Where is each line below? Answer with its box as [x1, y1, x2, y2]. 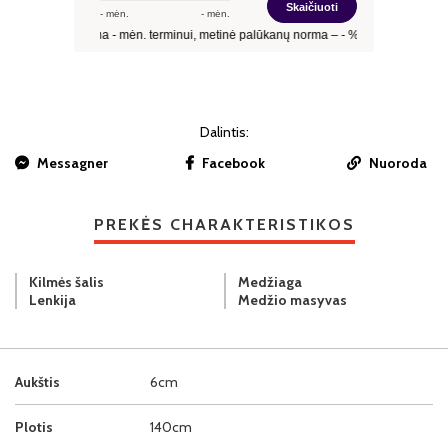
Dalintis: [199, 123, 249, 142]
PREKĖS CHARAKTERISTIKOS [93, 215, 355, 235]
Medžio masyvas [238, 290, 347, 309]
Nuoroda [369, 154, 427, 173]
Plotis [15, 417, 53, 436]
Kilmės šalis [29, 272, 104, 291]
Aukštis [15, 372, 60, 391]
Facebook [201, 154, 265, 173]
